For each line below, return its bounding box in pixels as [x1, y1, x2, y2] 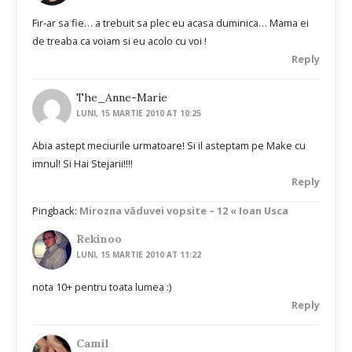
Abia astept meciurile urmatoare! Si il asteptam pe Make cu [32, 138, 306, 153]
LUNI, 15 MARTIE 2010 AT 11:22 [76, 248, 202, 260]
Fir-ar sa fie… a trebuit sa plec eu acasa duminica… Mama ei [32, 15, 309, 30]
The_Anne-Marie [76, 90, 168, 105]
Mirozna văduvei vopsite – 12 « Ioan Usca [79, 203, 288, 218]
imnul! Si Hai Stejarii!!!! [32, 156, 133, 171]
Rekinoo [76, 231, 123, 246]
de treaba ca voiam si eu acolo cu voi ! [32, 33, 207, 48]
